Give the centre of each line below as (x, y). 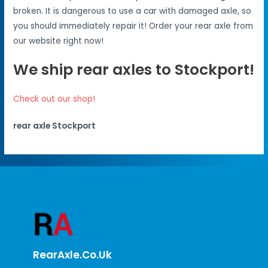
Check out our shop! (54, 99)
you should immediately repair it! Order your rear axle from (133, 26)
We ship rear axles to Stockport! (134, 69)
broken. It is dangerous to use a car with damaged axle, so (133, 11)
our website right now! (59, 41)
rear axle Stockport (55, 126)
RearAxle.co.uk (72, 255)
